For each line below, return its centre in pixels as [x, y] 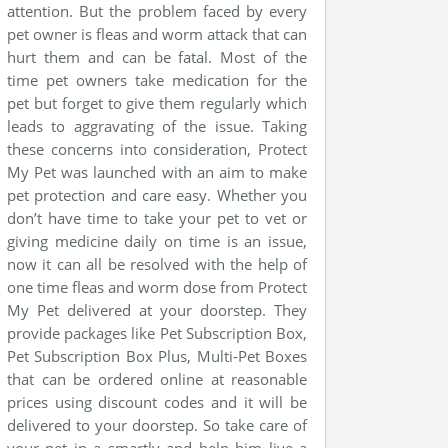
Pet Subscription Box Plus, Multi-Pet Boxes [157, 356]
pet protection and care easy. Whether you [157, 195]
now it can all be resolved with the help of [157, 264]
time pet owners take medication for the [157, 80]
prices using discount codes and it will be [157, 402]
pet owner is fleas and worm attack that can [157, 34]
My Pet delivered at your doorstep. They [157, 310]
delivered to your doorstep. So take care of [157, 425]
